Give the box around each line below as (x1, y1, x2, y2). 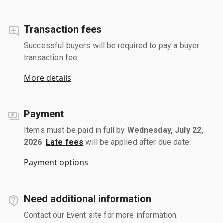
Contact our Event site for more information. (24, 210, 178, 220)
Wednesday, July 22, (127, 125, 204, 135)
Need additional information (24, 192, 151, 205)
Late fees (45, 137, 84, 147)
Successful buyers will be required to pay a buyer (24, 40, 200, 50)
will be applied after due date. (83, 137, 191, 147)
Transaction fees (24, 23, 102, 35)
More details (24, 72, 71, 83)
